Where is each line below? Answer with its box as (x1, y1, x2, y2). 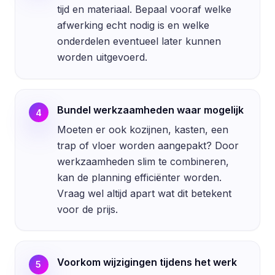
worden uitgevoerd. (56, 50, 147, 63)
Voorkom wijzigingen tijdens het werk (56, 255, 237, 268)
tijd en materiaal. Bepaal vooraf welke (56, 2, 231, 15)
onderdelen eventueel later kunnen (56, 34, 221, 47)
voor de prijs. (56, 203, 118, 215)
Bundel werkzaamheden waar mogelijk (56, 104, 244, 117)
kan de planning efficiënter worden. (56, 171, 222, 184)
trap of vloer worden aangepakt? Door (56, 139, 239, 152)
